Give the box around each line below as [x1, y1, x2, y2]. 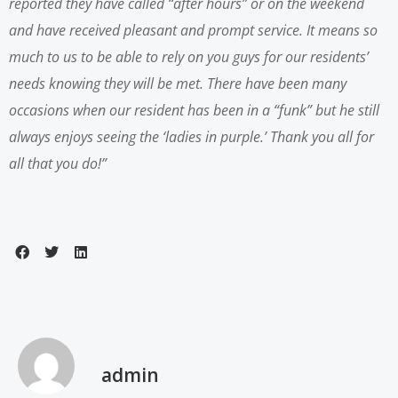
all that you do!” [9, 154, 107, 173]
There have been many [207, 74, 346, 93]
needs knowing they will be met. [9, 74, 203, 93]
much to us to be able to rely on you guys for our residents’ [9, 47, 369, 67]
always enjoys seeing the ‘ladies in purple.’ [9, 127, 267, 147]
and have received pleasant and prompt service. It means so [9, 20, 378, 40]
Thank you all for [270, 127, 374, 147]
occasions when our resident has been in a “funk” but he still [9, 100, 379, 120]
